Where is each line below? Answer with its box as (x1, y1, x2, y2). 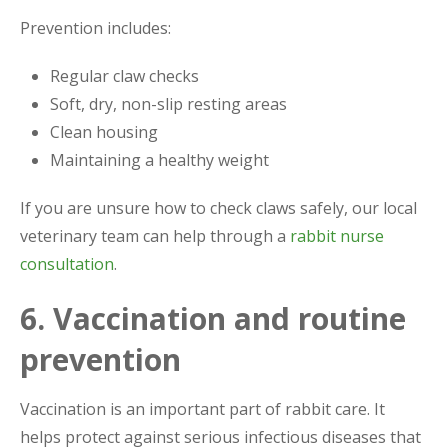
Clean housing (50, 120, 158, 143)
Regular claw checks (50, 64, 199, 87)
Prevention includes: (20, 16, 171, 39)
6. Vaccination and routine (20, 297, 406, 339)
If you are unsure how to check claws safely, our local (20, 196, 417, 219)
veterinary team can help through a (20, 224, 290, 247)
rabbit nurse (290, 224, 384, 247)
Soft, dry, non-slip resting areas (50, 92, 287, 115)
